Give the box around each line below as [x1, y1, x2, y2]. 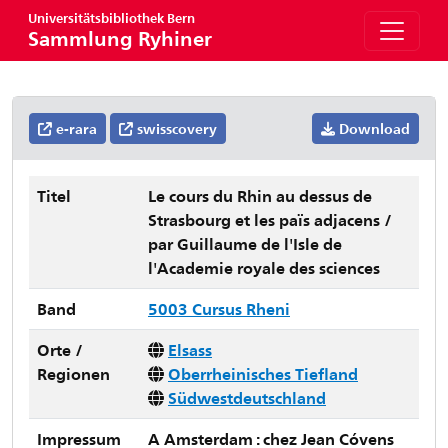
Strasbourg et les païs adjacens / [148, 209, 392, 230]
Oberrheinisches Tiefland [168, 363, 358, 384]
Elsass [168, 339, 212, 360]
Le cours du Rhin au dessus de [148, 185, 372, 206]
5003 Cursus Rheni [148, 298, 290, 319]
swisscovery [133, 119, 217, 138]
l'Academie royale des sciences [148, 257, 380, 278]
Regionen [37, 363, 110, 384]
